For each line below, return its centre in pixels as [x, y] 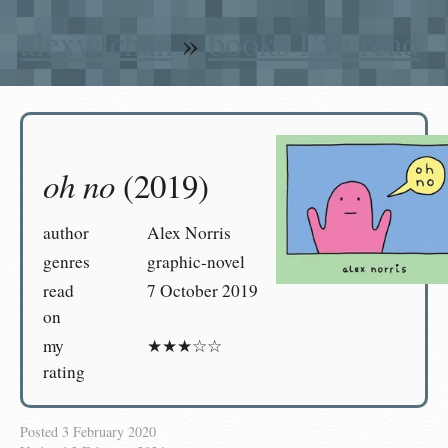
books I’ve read [313, 42]
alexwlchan [96, 42]
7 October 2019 [203, 291]
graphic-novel [196, 262]
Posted [41, 432]
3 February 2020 [109, 432]
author [66, 233]
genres [66, 262]
